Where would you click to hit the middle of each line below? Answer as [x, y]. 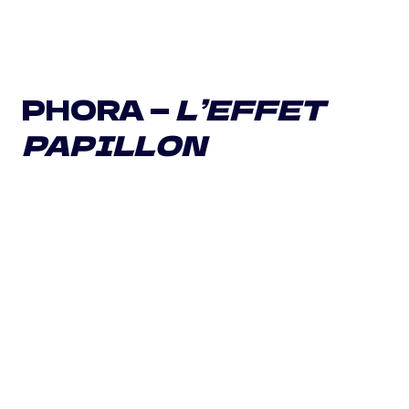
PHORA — [99, 109]
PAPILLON [114, 144]
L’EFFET [250, 109]
